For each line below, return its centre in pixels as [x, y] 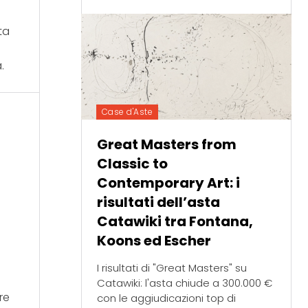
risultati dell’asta [158, 202]
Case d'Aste [127, 111]
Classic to [132, 163]
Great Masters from [166, 144]
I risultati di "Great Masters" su [172, 267]
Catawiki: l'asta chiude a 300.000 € [184, 283]
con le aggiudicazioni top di [166, 298]
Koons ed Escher [154, 240]
